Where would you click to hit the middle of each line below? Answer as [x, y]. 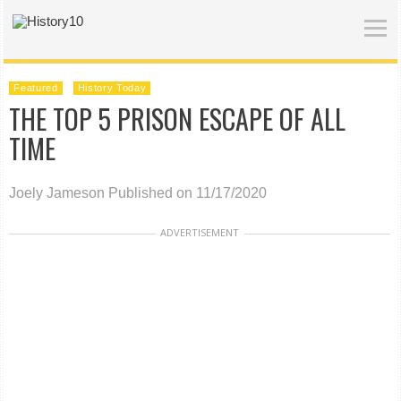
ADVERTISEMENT [200, 232]
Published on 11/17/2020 [188, 193]
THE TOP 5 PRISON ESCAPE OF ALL [178, 119]
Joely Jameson [57, 193]
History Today [112, 88]
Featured [36, 88]
